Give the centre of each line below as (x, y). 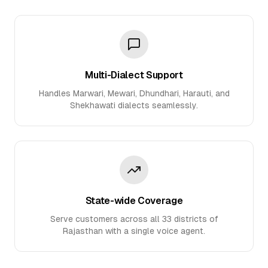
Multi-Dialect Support (134, 75)
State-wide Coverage (134, 201)
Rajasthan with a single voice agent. (134, 231)
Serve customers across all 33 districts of (134, 219)
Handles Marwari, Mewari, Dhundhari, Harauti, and (134, 93)
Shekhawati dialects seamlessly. (134, 105)
